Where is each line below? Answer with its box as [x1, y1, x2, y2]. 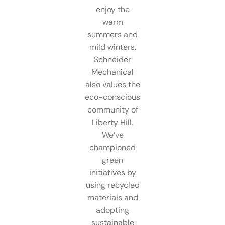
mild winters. [89, 41, 136, 52]
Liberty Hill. [92, 117, 133, 128]
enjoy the [95, 4, 130, 15]
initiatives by [89, 167, 136, 178]
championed [89, 142, 136, 153]
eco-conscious [85, 91, 140, 102]
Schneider [94, 54, 131, 65]
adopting [96, 204, 129, 215]
